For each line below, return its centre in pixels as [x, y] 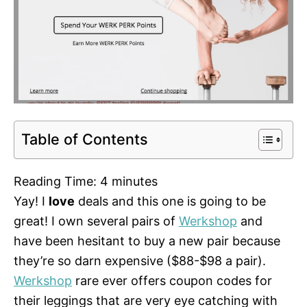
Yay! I [31, 201]
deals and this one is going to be [170, 201]
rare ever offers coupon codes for [172, 281]
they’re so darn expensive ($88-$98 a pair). [140, 261]
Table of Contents [85, 139]
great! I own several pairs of [96, 221]
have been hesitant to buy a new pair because [147, 241]
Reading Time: [57, 182]
